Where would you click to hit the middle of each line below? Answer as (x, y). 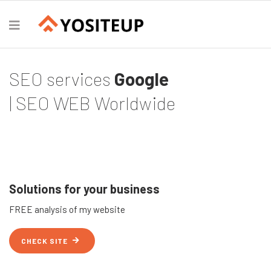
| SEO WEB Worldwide (92, 103)
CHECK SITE (44, 241)
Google (142, 79)
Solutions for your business (84, 189)
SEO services (62, 79)
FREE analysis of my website (67, 209)
